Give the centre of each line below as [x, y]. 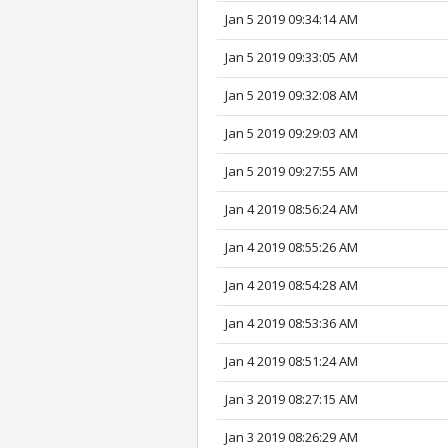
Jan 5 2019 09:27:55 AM [292, 171]
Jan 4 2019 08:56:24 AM [292, 209]
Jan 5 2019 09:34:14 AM [292, 19]
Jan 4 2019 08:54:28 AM [292, 285]
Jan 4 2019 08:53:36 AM [292, 323]
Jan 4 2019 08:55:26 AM [292, 247]
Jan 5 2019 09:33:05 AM [292, 57]
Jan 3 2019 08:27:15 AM [292, 399]
